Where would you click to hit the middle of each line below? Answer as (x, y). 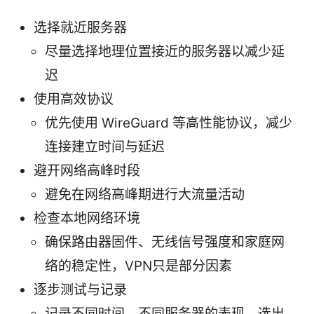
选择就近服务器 (80, 27)
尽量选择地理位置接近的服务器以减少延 (165, 51)
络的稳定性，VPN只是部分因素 (138, 266)
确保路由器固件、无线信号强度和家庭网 (165, 242)
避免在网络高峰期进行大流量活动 (145, 194)
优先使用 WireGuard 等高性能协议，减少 (169, 123)
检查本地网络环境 (87, 218)
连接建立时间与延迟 (105, 146)
